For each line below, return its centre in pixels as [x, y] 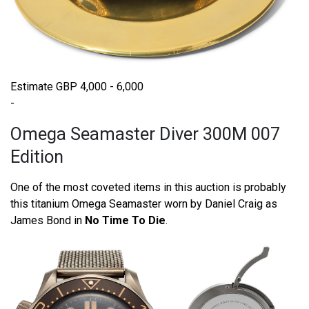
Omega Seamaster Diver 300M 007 [145, 133]
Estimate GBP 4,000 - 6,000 [77, 86]
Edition [37, 156]
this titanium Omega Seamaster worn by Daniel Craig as [144, 203]
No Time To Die [125, 220]
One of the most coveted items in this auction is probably [148, 187]
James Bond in [48, 220]
